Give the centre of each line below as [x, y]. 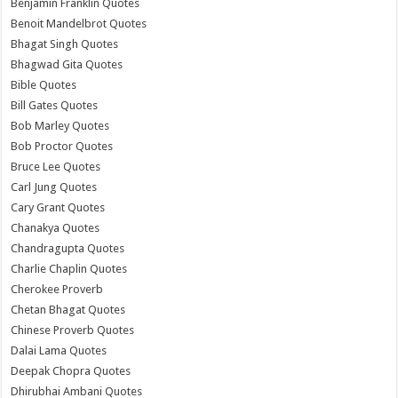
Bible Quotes [44, 85]
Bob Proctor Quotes [62, 146]
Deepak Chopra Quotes [71, 371]
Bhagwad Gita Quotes [67, 64]
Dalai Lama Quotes [59, 350]
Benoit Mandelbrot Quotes [79, 24]
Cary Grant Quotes [58, 207]
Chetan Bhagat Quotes [68, 310]
